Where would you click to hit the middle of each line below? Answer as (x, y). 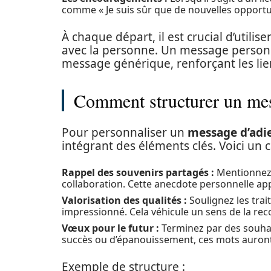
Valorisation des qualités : (124, 200)
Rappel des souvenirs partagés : (138, 172)
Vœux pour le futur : (110, 228)
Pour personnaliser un (125, 132)
